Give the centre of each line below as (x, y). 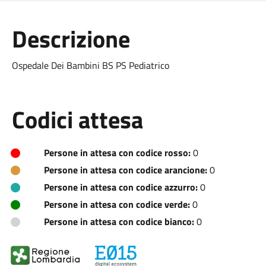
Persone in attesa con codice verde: (117, 204)
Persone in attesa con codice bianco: (119, 221)
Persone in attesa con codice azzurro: (121, 187)
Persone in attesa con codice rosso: (117, 153)
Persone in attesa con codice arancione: (125, 170)
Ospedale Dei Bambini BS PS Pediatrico (90, 65)
